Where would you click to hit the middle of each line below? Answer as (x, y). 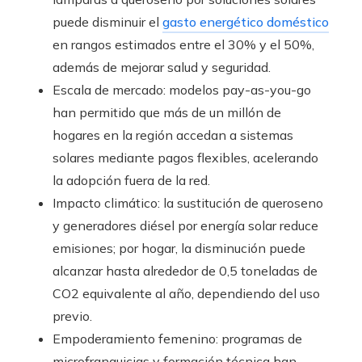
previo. (72, 316)
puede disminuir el (107, 22)
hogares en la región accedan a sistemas (173, 135)
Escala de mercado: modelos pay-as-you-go (182, 90)
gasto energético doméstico (246, 22)
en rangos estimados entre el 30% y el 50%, (183, 45)
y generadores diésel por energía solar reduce (185, 226)
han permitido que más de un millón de (167, 113)
